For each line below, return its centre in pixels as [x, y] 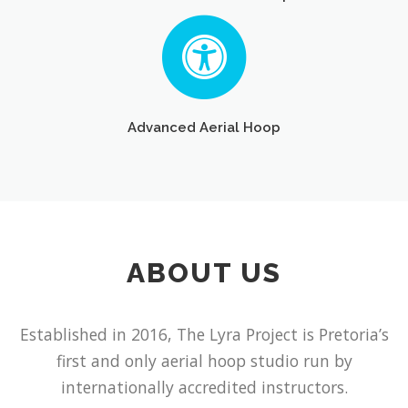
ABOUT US [204, 273]
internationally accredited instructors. [204, 388]
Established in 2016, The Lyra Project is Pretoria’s [204, 335]
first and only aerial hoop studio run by [204, 361]
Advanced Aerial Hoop [204, 127]
